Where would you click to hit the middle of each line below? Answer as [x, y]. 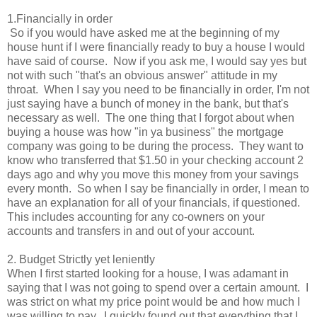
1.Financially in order [60, 19]
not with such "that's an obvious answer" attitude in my [142, 76]
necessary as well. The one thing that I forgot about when [151, 118]
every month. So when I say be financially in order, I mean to [158, 189]
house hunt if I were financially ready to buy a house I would [156, 47]
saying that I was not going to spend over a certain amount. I [158, 288]
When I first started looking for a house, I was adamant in [148, 274]
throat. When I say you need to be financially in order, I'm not [158, 90]
